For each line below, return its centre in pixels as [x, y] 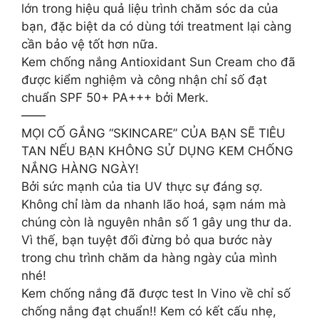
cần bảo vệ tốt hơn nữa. [90, 44]
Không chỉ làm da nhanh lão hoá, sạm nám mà [154, 204]
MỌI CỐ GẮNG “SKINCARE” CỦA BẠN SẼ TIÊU [153, 133]
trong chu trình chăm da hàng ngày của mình [149, 258]
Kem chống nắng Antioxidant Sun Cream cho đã [158, 62]
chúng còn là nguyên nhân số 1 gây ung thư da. [157, 222]
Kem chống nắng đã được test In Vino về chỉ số [156, 293]
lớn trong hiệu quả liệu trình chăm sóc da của [150, 9]
